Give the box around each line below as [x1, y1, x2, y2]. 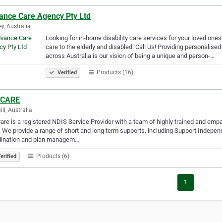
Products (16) [95, 68, 133, 76]
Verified [56, 69, 77, 76]
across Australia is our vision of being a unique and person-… [46, 52, 215, 59]
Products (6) [35, 152, 69, 160]
